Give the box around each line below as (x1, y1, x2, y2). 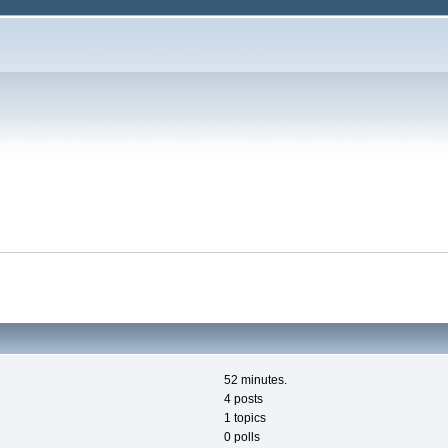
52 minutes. (224, 373, 287, 388)
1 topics (224, 411, 266, 426)
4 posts (224, 392, 263, 407)
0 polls (224, 430, 260, 445)
